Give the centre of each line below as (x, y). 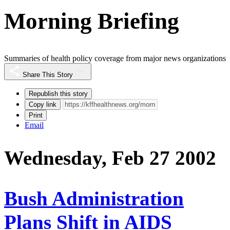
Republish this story (58, 94)
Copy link (43, 105)
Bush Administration (94, 198)
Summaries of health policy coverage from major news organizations (115, 59)
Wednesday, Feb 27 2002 (110, 158)
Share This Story (48, 75)
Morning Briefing (92, 21)
